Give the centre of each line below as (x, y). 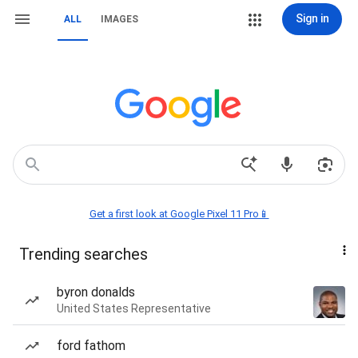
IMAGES (119, 19)
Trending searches (84, 254)
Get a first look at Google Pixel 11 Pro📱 (179, 214)
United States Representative (134, 308)
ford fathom (91, 346)
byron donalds (96, 292)
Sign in (312, 18)
